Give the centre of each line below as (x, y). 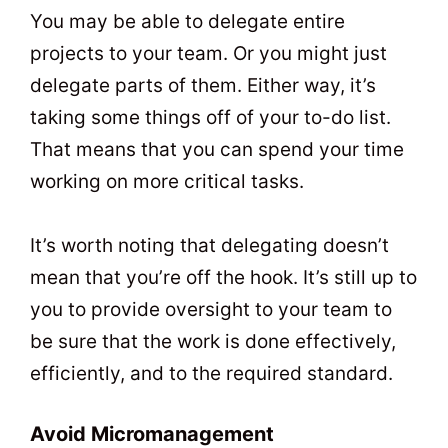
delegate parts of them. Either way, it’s (203, 85)
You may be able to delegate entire (187, 21)
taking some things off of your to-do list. (210, 117)
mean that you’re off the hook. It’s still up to (223, 277)
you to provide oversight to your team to (211, 309)
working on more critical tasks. (167, 181)
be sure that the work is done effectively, (213, 341)
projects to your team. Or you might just (208, 53)
